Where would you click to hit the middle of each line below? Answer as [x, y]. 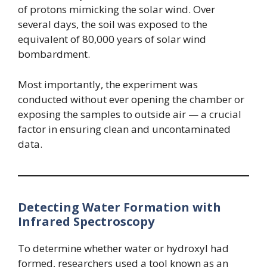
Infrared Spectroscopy [86, 221]
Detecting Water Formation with [119, 207]
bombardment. [54, 54]
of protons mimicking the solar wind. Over [117, 10]
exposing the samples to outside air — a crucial [130, 114]
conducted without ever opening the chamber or [131, 99]
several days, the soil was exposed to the [113, 24]
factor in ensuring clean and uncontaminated [124, 129]
